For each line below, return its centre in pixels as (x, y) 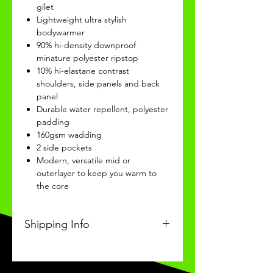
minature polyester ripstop (87, 58)
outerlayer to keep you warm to (97, 173)
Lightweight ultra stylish (82, 19)
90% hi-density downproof (86, 45)
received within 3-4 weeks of (85, 263)
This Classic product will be (83, 249)
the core (53, 186)
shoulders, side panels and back (98, 83)
